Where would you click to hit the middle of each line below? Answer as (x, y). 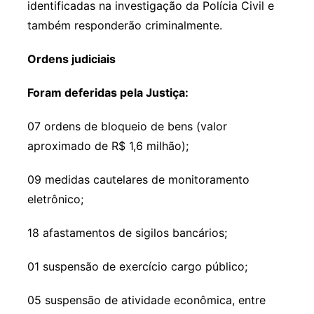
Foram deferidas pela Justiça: (108, 92)
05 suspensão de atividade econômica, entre (146, 300)
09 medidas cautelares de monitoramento (138, 179)
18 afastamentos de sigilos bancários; (127, 232)
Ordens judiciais (71, 59)
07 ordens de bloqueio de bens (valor (127, 126)
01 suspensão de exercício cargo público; (137, 266)
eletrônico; (55, 199)
